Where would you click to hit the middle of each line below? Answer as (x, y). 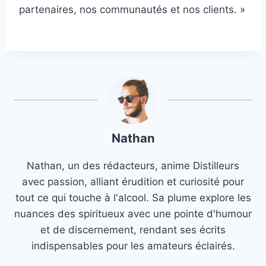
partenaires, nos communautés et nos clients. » (132, 10)
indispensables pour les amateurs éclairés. (133, 246)
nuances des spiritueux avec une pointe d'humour (133, 214)
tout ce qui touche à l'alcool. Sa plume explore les (133, 198)
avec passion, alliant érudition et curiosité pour (133, 182)
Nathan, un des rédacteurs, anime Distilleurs (133, 166)
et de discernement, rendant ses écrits (133, 230)
